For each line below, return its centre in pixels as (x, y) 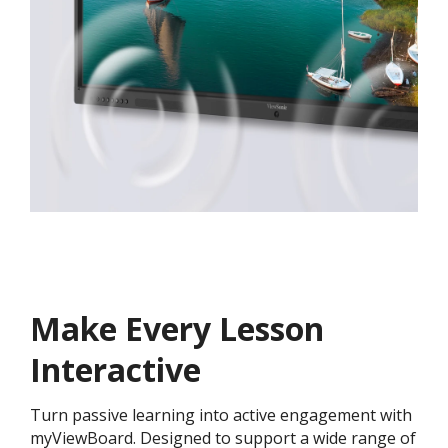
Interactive (115, 369)
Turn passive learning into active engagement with (221, 414)
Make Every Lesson (177, 328)
